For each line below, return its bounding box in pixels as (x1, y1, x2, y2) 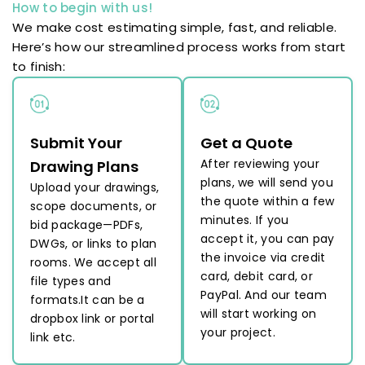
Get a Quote (200, 133, 292, 154)
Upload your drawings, (30, 179, 160, 196)
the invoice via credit (200, 249, 326, 266)
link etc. (30, 329, 76, 346)
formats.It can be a (30, 292, 145, 309)
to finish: (12, 58, 65, 76)
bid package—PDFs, (30, 217, 143, 234)
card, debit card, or (200, 268, 314, 285)
